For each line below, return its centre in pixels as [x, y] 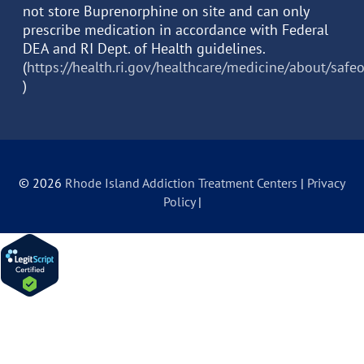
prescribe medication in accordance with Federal [175, 30]
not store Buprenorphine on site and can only [166, 11]
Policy [180, 202]
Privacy [326, 183]
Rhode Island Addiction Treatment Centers [181, 183]
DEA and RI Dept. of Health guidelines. [144, 49]
